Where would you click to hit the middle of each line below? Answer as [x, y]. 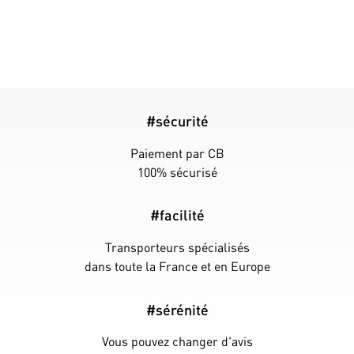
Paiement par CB [177, 153]
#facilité [177, 215]
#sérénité [177, 309]
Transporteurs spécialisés [177, 247]
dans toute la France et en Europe [177, 266]
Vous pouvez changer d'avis [177, 341]
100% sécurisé [177, 171]
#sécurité [177, 121]
